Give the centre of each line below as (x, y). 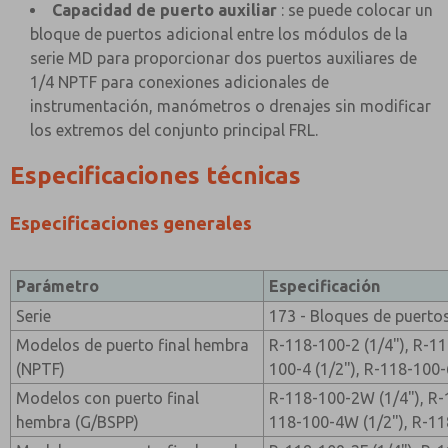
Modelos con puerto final (108, 398)
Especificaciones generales (131, 223)
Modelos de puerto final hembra (133, 345)
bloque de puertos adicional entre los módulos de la (219, 34)
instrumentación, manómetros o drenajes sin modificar (230, 106)
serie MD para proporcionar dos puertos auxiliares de (223, 58)
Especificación (325, 286)
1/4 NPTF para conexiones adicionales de (179, 82)
